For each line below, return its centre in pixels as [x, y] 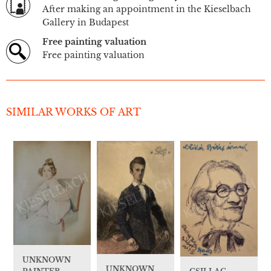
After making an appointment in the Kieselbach [147, 9]
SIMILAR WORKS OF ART [73, 112]
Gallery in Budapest [86, 23]
